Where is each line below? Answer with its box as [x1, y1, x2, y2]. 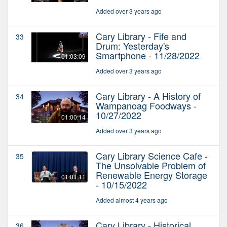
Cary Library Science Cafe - [96, 148, 208, 162]
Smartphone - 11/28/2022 [96, 48, 200, 62]
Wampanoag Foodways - [96, 98, 197, 112]
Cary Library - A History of [96, 89, 201, 102]
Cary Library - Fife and [96, 29, 186, 43]
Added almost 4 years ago [96, 195, 168, 204]
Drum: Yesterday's [96, 39, 169, 52]
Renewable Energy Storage [96, 168, 207, 181]
